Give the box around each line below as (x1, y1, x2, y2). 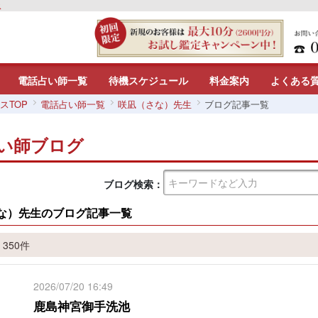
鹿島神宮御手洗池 (33, 297, 130, 314)
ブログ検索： (104, 177, 163, 191)
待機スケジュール (109, 73, 188, 87)
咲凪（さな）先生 (117, 97, 192, 111)
